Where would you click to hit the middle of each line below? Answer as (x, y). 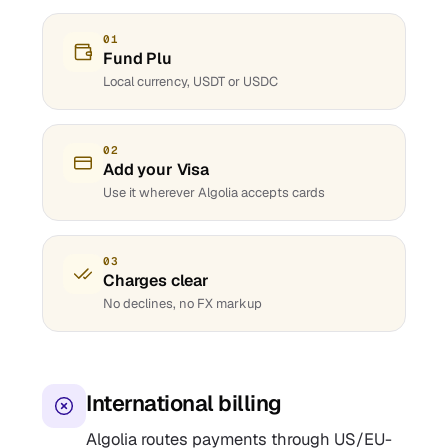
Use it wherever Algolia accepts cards (214, 192)
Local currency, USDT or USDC (190, 81)
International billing (184, 403)
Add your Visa (156, 169)
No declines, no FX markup (182, 303)
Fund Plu (137, 58)
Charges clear (156, 280)
